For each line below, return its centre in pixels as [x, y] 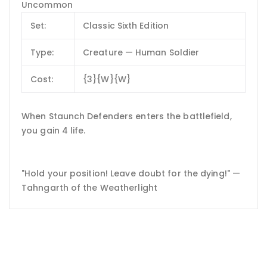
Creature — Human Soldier [141, 52]
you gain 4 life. [54, 131]
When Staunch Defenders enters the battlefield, [127, 117]
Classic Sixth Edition [126, 25]
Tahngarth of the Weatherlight [89, 188]
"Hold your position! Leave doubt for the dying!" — [131, 174]
